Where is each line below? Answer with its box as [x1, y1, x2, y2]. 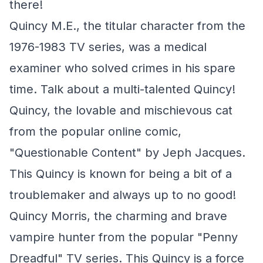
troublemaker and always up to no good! [9, 188, 236, 202]
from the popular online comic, [9, 124, 181, 139]
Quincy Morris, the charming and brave [9, 209, 227, 223]
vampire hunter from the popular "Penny [9, 230, 238, 244]
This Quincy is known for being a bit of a [9, 167, 232, 181]
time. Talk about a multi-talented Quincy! [9, 82, 235, 96]
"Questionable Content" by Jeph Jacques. [9, 146, 245, 160]
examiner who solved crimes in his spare [9, 61, 235, 75]
